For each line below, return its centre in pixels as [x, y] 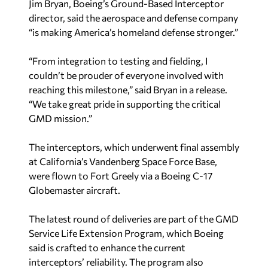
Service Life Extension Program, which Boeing [126, 233]
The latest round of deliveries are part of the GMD [134, 218]
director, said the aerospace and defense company [133, 17]
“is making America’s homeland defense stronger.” [133, 32]
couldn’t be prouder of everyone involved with [126, 75]
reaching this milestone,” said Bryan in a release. [128, 89]
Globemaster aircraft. [74, 190]
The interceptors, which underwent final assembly [134, 147]
